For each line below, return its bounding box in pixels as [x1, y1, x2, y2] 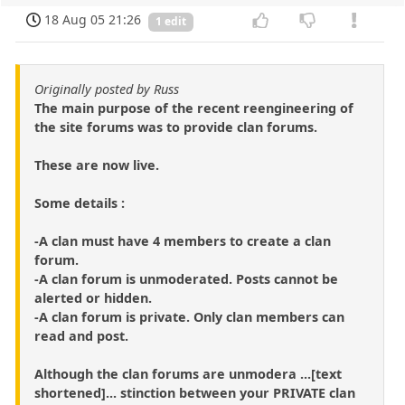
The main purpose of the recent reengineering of [34, 99, 353, 118]
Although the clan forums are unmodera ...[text [34, 365, 342, 383]
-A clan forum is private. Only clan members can [34, 308, 344, 326]
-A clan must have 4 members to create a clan [34, 232, 331, 250]
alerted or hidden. [34, 289, 152, 307]
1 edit [155, 14, 186, 30]
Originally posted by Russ [34, 80, 179, 99]
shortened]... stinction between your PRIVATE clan [34, 384, 355, 402]
